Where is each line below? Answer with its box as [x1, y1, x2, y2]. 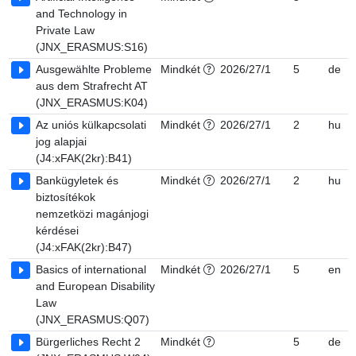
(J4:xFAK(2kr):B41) [36, 152, 132, 164]
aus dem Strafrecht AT [36, 79, 148, 92]
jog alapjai [36, 135, 87, 148]
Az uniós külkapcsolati [36, 118, 146, 131]
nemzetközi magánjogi [36, 207, 149, 220]
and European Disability [36, 280, 155, 292]
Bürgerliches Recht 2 [36, 335, 141, 348]
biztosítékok [36, 191, 95, 203]
